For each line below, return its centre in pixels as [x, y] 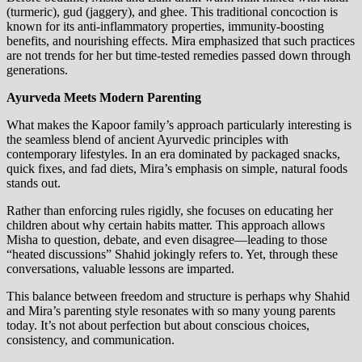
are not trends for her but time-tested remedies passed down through [179, 56]
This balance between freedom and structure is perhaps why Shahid [178, 297]
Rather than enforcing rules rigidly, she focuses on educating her [170, 211]
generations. [37, 70]
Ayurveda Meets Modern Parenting [104, 98]
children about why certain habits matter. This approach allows [166, 225]
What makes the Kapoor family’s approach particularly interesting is [179, 125]
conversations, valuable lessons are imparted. [120, 269]
